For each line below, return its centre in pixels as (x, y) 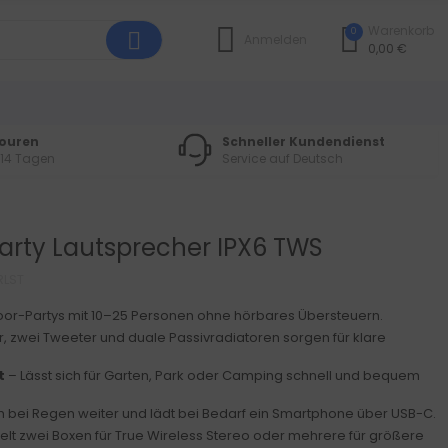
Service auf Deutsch (283, 158)
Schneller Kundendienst (304, 141)
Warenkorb (400, 30)
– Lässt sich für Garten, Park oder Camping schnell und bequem (213, 375)
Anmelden (275, 39)
